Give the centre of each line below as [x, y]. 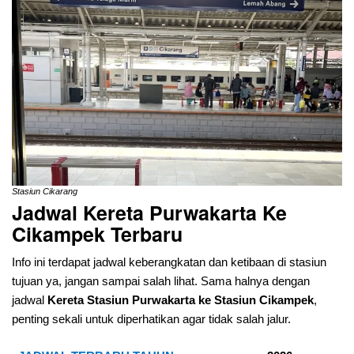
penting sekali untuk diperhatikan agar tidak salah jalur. [151, 319]
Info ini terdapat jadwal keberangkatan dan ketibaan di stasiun [169, 262]
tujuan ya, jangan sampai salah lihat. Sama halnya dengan [161, 281]
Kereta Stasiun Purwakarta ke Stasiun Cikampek [181, 300]
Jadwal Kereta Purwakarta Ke [149, 213]
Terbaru [147, 234]
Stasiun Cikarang [45, 191]
